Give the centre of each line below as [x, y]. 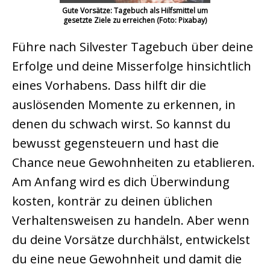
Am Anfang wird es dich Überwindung [121, 182]
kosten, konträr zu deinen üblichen [112, 201]
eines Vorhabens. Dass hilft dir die [109, 86]
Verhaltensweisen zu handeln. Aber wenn [131, 221]
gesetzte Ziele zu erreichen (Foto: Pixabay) [135, 20]
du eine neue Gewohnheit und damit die [127, 259]
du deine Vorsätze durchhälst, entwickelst [131, 240]
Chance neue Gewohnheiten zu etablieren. [133, 163]
